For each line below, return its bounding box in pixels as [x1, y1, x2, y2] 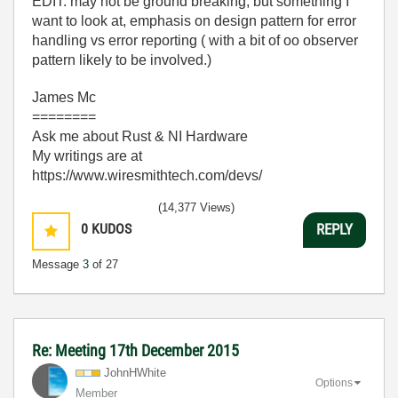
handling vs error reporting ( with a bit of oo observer [32, 32, 358, 48]
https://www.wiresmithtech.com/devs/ [32, 167, 262, 183]
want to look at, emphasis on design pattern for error [32, 12, 356, 28]
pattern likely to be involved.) [32, 52, 211, 68]
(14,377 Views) [158, 200, 235, 214]
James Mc [32, 89, 96, 105]
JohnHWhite [104, 365, 166, 379]
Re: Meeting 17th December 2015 [32, 340, 239, 360]
